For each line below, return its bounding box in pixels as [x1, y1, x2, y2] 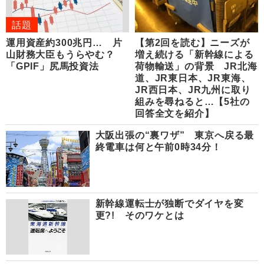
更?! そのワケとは [95, 210, 184, 220]
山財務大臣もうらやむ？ [6, 49, 115, 60]
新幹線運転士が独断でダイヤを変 [95, 198, 244, 209]
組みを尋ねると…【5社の [135, 97, 250, 107]
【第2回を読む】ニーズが [135, 38, 250, 48]
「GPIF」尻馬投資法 [6, 61, 99, 72]
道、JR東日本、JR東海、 [135, 73, 251, 84]
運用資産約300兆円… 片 [6, 38, 123, 48]
